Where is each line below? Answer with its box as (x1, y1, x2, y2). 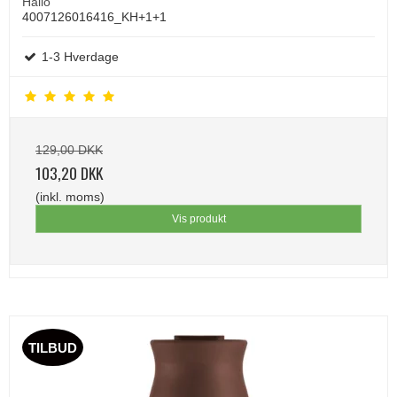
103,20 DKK (35, 160, 103, 184)
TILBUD (28, 339, 77, 355)
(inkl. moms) (35, 189, 105, 204)
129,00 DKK (35, 142, 103, 157)
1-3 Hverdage (38, 49, 119, 64)
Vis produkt (171, 212, 226, 225)
